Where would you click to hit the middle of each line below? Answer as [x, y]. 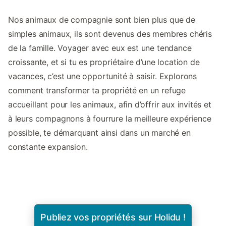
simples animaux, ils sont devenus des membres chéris [110, 34]
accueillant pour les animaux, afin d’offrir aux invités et [110, 104]
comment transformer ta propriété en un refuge [97, 90]
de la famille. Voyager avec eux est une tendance [100, 48]
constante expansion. [48, 147]
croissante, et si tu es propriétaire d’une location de [104, 62]
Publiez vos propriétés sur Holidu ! [113, 217]
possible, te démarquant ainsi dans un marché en [99, 132]
